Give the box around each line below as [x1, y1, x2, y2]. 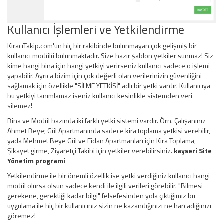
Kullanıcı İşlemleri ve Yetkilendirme [7, 20, 184, 39]
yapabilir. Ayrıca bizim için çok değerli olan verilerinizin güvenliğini [7, 70, 202, 81]
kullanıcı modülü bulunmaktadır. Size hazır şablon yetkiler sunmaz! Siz [7, 50, 213, 61]
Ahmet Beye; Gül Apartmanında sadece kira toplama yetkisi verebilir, [7, 125, 210, 136]
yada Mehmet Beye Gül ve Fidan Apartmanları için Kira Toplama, [7, 135, 196, 146]
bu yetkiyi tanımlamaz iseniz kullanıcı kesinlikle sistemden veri [7, 90, 192, 101]
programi [34, 155, 65, 166]
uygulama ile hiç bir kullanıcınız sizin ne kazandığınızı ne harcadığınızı [7, 200, 211, 211]
